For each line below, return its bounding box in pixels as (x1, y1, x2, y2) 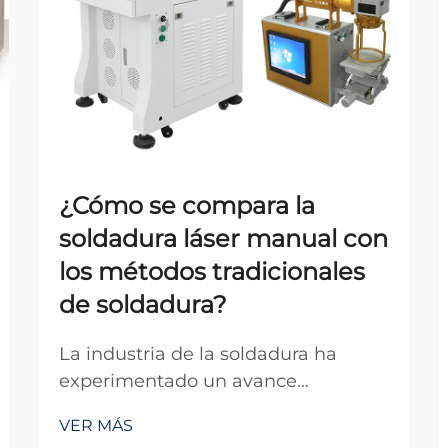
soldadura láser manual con (59, 224, 388, 253)
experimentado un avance (59, 370, 297, 392)
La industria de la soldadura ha (59, 343, 337, 365)
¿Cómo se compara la (59, 191, 315, 220)
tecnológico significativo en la (59, 397, 326, 419)
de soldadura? (59, 290, 227, 319)
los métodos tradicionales (59, 257, 365, 286)
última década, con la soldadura (59, 424, 347, 446)
